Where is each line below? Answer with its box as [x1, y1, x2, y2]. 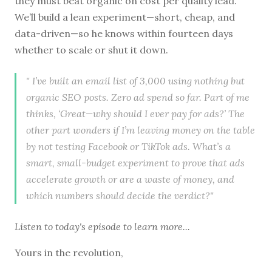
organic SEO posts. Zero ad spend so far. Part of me [26, 90, 250, 103]
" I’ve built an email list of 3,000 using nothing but [26, 74, 245, 87]
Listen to [15, 220, 55, 233]
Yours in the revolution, [15, 246, 123, 259]
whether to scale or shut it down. [15, 43, 168, 56]
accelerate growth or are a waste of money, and [26, 172, 234, 185]
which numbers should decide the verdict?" [26, 189, 214, 202]
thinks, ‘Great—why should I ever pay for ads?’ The [26, 107, 245, 120]
